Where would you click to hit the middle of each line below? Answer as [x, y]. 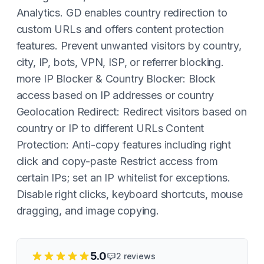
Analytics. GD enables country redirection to [122, 13]
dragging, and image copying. [88, 211]
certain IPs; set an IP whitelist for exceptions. [123, 178]
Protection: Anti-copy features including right [124, 145]
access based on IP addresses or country [115, 95]
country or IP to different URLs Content [110, 128]
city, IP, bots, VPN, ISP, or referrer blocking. [120, 62]
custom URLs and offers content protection [120, 29]
